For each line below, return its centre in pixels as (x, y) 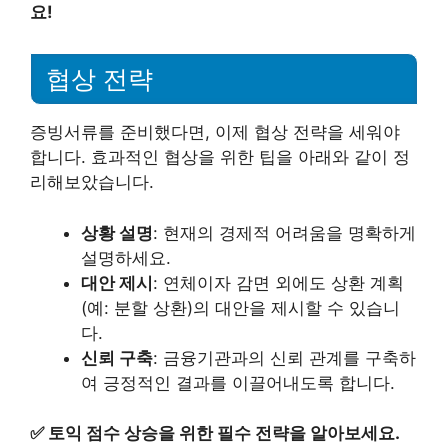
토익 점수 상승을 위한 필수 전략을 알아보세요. (224, 433)
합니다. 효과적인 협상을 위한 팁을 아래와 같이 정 (220, 157)
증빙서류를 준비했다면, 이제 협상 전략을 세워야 (215, 132)
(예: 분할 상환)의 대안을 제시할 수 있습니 (240, 307)
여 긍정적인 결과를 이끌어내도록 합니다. (238, 382)
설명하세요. (126, 257)
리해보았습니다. (92, 182)
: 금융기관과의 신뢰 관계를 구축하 (284, 357)
